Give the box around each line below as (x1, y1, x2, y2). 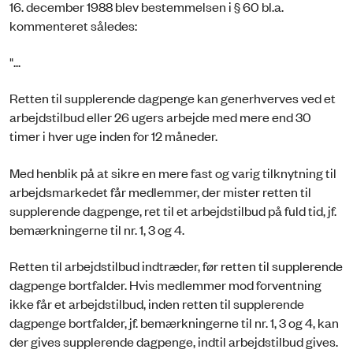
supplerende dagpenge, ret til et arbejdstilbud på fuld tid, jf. (9, 201, 336, 219)
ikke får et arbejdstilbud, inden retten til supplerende (9, 295, 304, 313)
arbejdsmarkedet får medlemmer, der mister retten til (9, 182, 311, 200)
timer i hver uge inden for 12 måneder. (9, 127, 217, 145)
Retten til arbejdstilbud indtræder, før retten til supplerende (9, 257, 343, 275)
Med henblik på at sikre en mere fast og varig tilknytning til (9, 163, 336, 181)
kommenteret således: (9, 16, 137, 34)
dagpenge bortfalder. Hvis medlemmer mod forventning (9, 276, 321, 294)
